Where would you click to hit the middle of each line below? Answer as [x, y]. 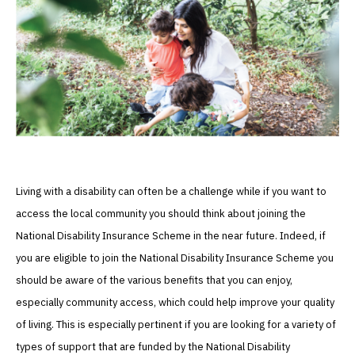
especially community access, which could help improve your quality [175, 303]
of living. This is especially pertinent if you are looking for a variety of [176, 325]
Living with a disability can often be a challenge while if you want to [171, 192]
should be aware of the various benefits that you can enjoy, [154, 281]
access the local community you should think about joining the [161, 214]
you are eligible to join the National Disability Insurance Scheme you [175, 258]
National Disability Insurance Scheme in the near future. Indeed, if [171, 236]
